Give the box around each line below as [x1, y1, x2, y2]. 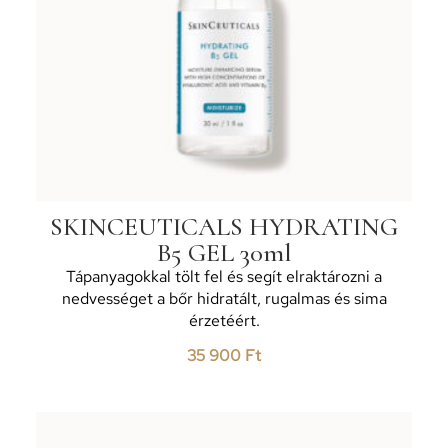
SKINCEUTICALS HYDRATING [50, 210, 398, 242]
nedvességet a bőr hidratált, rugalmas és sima [61, 287, 387, 309]
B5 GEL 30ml [156, 236, 292, 268]
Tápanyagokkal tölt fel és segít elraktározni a [66, 265, 382, 287]
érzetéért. [188, 309, 260, 331]
